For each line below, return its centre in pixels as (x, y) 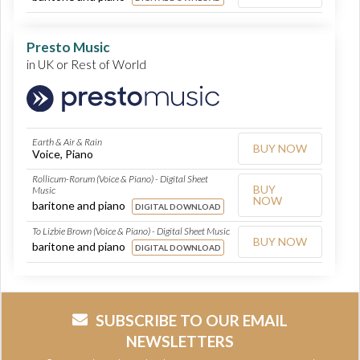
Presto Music (68, 47)
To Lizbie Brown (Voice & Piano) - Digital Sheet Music (131, 231)
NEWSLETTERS (180, 342)
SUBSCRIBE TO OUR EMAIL (192, 321)
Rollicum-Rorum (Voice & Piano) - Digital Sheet (120, 179)
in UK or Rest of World (86, 64)
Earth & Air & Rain (67, 142)
